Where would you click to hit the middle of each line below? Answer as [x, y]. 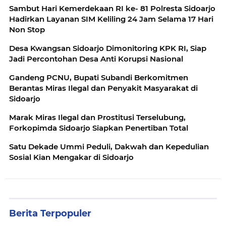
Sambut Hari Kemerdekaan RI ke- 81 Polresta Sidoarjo [112, 9]
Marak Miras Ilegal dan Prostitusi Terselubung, [97, 118]
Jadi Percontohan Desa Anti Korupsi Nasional [96, 59]
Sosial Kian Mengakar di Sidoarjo [71, 157]
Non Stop [27, 30]
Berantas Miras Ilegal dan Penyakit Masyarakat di [103, 88]
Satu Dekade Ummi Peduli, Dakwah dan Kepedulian [109, 147]
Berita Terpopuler [50, 214]
